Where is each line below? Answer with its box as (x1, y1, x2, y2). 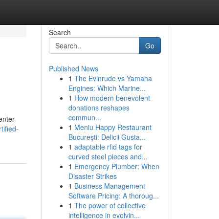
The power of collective (74, 200, 146, 210)
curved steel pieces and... (68, 152, 148, 161)
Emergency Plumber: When (74, 161, 159, 171)
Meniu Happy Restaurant (74, 122, 152, 132)
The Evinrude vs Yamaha (74, 73, 152, 83)
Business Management (74, 181, 145, 191)
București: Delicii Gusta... (68, 132, 146, 142)
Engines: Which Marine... (68, 83, 146, 93)
